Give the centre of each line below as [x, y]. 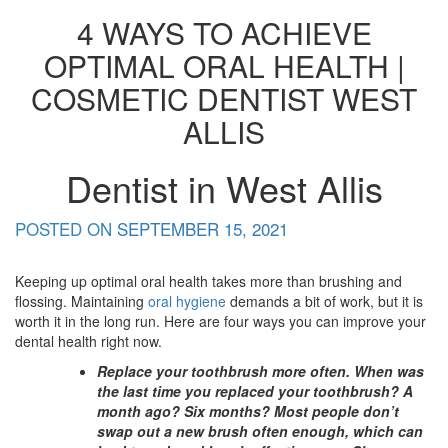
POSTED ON [66, 228]
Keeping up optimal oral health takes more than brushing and [208, 281]
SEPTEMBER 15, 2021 [202, 228]
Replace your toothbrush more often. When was [260, 371]
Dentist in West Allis [224, 187]
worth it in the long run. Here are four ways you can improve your [220, 321]
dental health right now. [88, 341]
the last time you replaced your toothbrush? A [255, 391]
